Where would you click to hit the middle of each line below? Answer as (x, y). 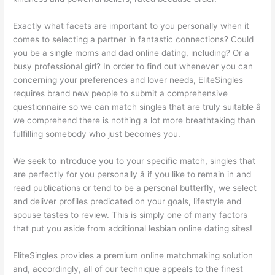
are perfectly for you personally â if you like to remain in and (132, 174)
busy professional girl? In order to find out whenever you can (133, 66)
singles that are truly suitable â (200, 107)
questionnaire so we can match (76, 107)
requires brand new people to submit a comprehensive (121, 93)
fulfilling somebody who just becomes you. (97, 134)
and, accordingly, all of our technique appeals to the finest (128, 269)
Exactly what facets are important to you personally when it (131, 25)
